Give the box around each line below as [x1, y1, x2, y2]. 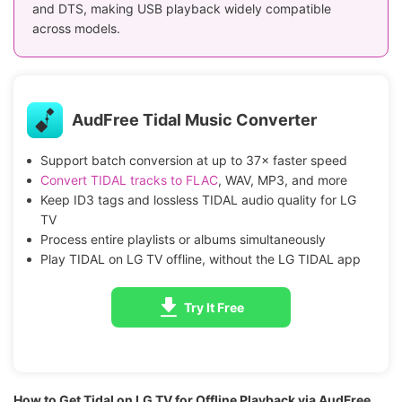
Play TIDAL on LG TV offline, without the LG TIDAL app [39, 250, 361, 267]
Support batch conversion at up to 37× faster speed [39, 152, 347, 168]
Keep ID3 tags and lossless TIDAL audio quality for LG [39, 191, 356, 207]
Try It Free [184, 299, 244, 315]
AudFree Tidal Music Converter [72, 110, 317, 130]
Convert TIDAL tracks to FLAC [39, 171, 218, 188]
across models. [32, 20, 120, 36]
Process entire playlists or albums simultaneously [39, 231, 326, 247]
